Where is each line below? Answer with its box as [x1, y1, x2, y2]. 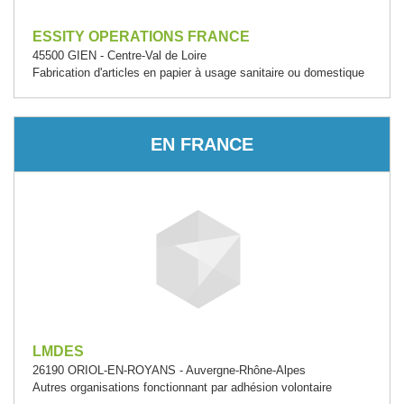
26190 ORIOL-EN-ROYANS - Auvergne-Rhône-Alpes [32, 363, 306, 377]
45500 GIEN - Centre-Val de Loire [32, 49, 207, 62]
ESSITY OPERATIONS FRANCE [32, 29, 250, 44]
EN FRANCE [151, 133, 253, 154]
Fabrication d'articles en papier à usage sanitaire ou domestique [32, 66, 364, 79]
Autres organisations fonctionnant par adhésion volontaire [32, 381, 332, 394]
